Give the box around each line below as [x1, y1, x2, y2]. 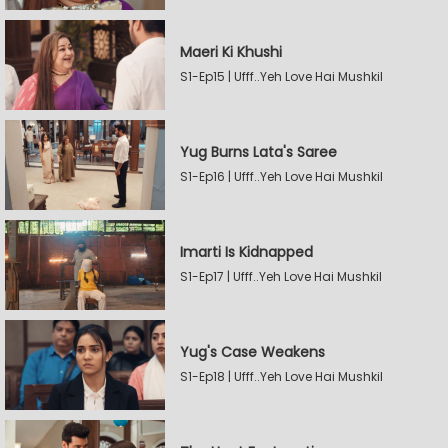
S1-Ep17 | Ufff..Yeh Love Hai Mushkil [180, 268, 382, 285]
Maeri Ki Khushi [180, 42, 282, 62]
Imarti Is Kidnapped [180, 242, 313, 262]
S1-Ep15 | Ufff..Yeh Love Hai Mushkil [180, 68, 383, 85]
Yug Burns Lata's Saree [180, 142, 337, 162]
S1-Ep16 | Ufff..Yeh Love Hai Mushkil [180, 168, 383, 185]
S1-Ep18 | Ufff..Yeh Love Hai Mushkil [180, 368, 383, 385]
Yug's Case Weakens [180, 342, 325, 362]
